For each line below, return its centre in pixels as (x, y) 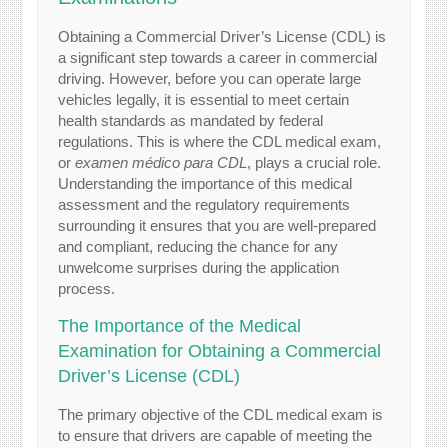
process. (87, 289)
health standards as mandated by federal (191, 121)
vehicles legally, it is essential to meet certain (204, 100)
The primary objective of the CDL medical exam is (221, 415)
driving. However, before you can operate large (210, 79)
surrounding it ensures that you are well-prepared (217, 226)
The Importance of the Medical (180, 326)
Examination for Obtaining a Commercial (220, 351)
